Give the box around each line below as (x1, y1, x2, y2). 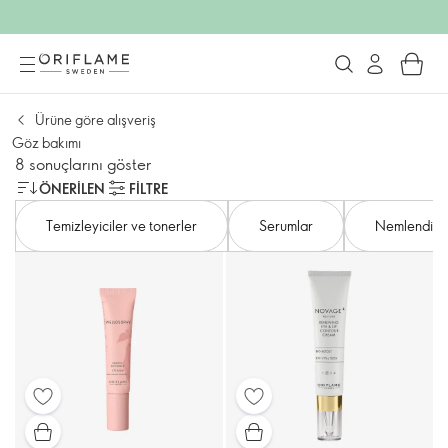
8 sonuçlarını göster (15, 153, 151, 174)
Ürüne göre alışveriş (35, 110, 156, 129)
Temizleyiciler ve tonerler (46, 216, 197, 235)
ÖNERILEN (39, 178, 105, 198)
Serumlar (259, 216, 313, 235)
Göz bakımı (12, 133, 81, 152)
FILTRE (129, 178, 168, 198)
